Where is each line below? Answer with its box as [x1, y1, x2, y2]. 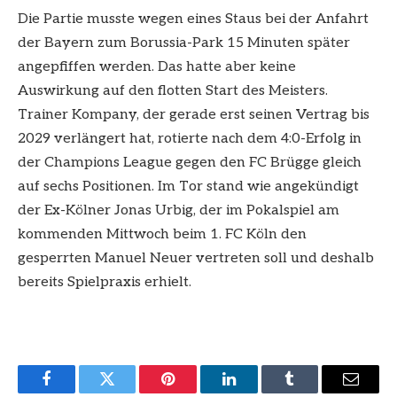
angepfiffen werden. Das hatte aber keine [18, 58, 296, 76]
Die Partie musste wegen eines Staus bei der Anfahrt [18, 11, 369, 28]
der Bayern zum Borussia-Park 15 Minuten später [18, 35, 350, 52]
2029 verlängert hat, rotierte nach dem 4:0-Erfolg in [18, 130, 362, 148]
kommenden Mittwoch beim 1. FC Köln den [18, 226, 307, 244]
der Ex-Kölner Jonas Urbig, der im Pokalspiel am [18, 202, 339, 220]
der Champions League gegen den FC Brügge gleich [18, 154, 362, 172]
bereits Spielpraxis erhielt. [18, 274, 191, 292]
